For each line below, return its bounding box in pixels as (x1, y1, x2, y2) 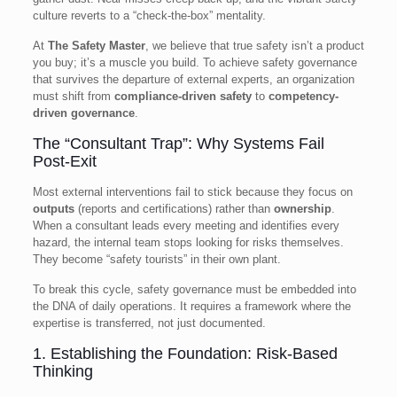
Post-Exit (32, 152, 97, 170)
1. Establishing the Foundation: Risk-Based (32, 344, 338, 362)
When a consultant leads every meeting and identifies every (32, 218, 339, 232)
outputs (32, 201, 74, 215)
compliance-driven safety (113, 89, 252, 103)
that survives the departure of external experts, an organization (32, 72, 354, 86)
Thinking (32, 362, 93, 380)
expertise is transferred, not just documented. (32, 315, 266, 330)
